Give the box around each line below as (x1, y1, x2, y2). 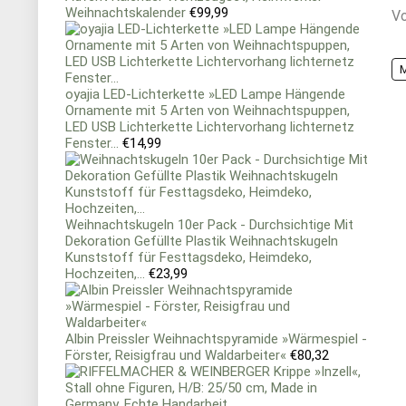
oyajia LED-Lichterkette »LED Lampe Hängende (65, 86, 345, 102)
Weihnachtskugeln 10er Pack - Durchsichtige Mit (65, 217, 353, 233)
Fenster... (65, 135, 119, 151)
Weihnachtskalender (65, 5, 186, 21)
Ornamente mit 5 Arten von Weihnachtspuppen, (65, 102, 350, 119)
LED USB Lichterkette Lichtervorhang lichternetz (65, 119, 354, 135)
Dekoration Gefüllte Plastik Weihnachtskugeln (65, 233, 338, 249)
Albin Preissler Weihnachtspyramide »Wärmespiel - (65, 331, 367, 347)
